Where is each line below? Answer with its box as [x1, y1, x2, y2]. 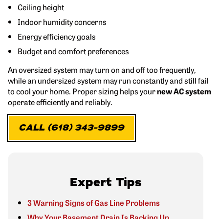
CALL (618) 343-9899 [19, 122, 124, 134]
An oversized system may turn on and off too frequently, [8, 64, 196, 75]
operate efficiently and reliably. [8, 96, 112, 107]
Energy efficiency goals [18, 30, 96, 42]
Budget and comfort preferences [18, 45, 129, 56]
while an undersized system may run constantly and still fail [8, 74, 209, 86]
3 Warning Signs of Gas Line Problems [27, 197, 160, 208]
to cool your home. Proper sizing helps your [8, 85, 157, 96]
